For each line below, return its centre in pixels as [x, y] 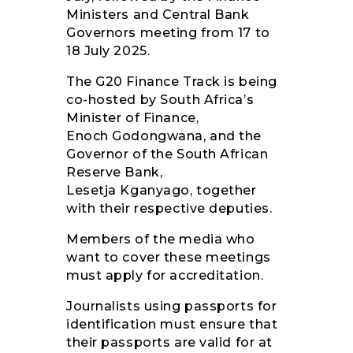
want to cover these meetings [169, 258]
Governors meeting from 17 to [168, 33]
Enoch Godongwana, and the [164, 136]
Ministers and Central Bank [158, 15]
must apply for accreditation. [165, 276]
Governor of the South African [167, 154]
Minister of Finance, [133, 118]
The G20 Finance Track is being [172, 82]
